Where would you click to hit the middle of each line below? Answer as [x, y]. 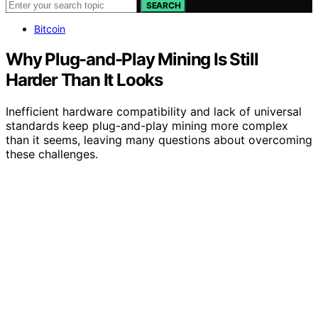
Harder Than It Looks [84, 79]
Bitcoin [50, 29]
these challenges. [52, 154]
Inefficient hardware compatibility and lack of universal [154, 111]
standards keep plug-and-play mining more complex [147, 125]
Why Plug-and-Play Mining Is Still [132, 59]
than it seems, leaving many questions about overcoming [159, 139]
